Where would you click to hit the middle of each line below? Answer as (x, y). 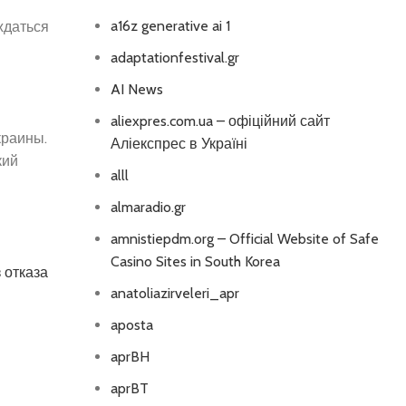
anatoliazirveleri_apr (174, 293)
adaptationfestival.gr (174, 58)
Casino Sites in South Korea (195, 261)
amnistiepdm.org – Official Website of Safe (244, 239)
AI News (136, 89)
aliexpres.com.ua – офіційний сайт (220, 121)
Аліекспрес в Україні (179, 144)
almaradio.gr (148, 207)
